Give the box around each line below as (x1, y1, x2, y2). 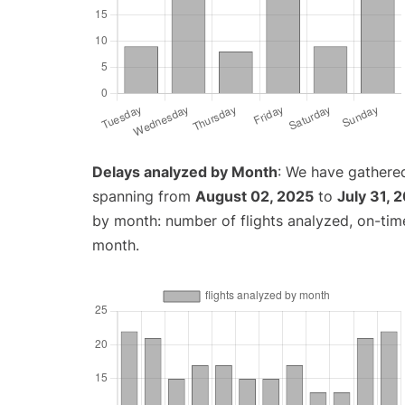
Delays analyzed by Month (92, 162, 278, 181)
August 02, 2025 (195, 186, 314, 205)
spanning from (92, 186, 195, 205)
